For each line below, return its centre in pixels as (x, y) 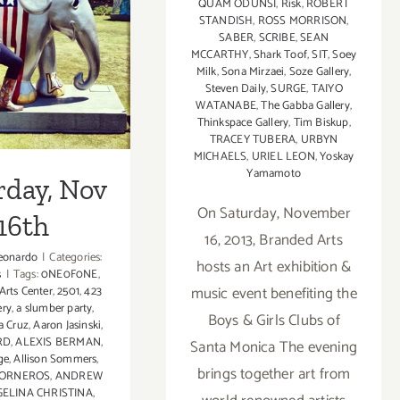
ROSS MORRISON (302, 21)
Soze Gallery (319, 71)
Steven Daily (235, 88)
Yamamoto (274, 173)
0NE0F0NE (70, 275)
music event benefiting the (274, 293)
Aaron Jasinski (67, 326)
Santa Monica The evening (274, 347)
